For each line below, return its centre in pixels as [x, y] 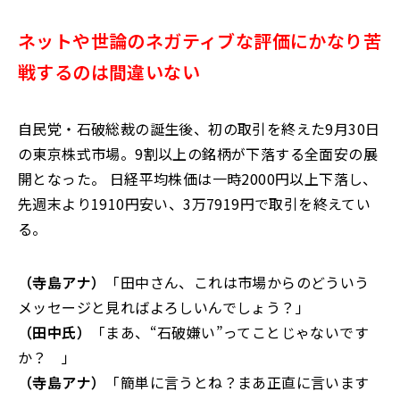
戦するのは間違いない [109, 72]
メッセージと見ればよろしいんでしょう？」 [164, 308]
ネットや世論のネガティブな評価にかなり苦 [200, 41]
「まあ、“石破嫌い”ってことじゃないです [230, 333]
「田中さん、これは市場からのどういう [237, 283]
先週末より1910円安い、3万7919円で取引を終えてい [195, 204]
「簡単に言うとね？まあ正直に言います [237, 383]
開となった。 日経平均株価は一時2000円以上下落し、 [198, 179]
